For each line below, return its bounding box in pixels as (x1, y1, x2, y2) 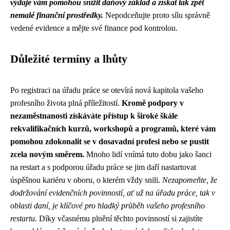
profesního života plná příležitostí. (10, 99, 122, 107)
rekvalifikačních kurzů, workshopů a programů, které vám (10, 124, 216, 133)
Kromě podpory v (122, 99, 184, 107)
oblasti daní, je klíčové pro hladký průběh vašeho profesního (10, 201, 205, 210)
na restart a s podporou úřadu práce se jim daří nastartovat (10, 163, 196, 171)
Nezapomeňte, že (162, 176, 217, 184)
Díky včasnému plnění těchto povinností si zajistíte (37, 214, 203, 223)
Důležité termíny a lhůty (10, 53, 127, 65)
